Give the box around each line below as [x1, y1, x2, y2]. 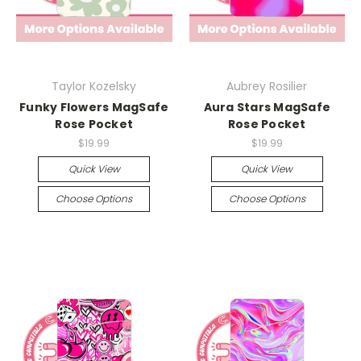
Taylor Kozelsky [52, 78, 137, 95]
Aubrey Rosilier [226, 78, 308, 95]
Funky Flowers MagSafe [19, 99, 169, 116]
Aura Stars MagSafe [203, 99, 330, 116]
